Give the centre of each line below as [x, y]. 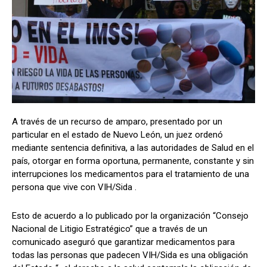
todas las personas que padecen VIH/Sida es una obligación [130, 255]
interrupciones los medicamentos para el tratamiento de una [131, 174]
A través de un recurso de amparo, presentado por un [117, 122]
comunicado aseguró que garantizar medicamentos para [123, 242]
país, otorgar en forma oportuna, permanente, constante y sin [133, 161]
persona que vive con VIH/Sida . [74, 187]
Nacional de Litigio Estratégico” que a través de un [110, 229]
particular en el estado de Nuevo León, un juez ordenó [117, 135]
